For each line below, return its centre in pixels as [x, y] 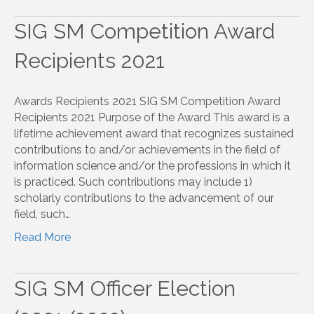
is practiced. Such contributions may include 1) [133, 182]
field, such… [42, 214]
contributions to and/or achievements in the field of [147, 149]
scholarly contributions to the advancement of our [144, 198]
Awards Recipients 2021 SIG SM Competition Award [147, 101]
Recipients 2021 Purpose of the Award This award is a [152, 117]
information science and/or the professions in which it [152, 165]
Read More [42, 237]
